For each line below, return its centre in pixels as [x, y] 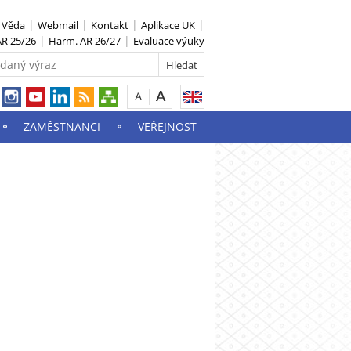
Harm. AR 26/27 [85, 41]
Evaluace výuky [169, 41]
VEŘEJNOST [167, 127]
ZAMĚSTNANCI [62, 127]
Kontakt [110, 25]
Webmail [58, 25]
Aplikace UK [168, 25]
